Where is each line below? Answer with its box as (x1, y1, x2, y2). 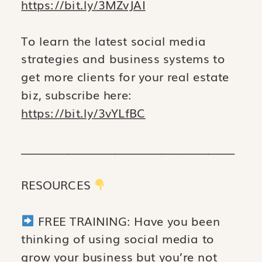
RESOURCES (21, 176, 94, 193)
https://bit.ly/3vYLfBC (21, 104, 146, 121)
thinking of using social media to (21, 230, 215, 247)
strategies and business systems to (21, 50, 225, 67)
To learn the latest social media (21, 32, 206, 49)
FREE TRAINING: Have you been (34, 212, 220, 229)
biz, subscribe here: (21, 86, 132, 103)
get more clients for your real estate (21, 68, 229, 85)
